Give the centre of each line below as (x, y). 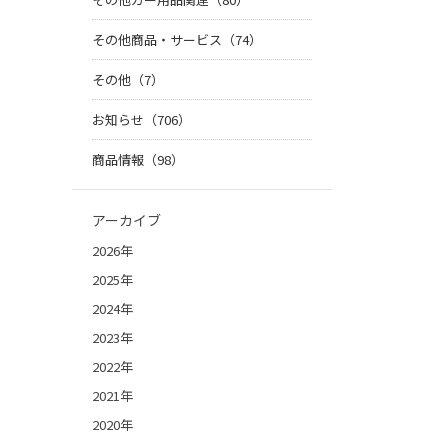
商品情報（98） (138, 160)
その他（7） (128, 80)
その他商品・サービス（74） (177, 40)
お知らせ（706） (141, 120)
